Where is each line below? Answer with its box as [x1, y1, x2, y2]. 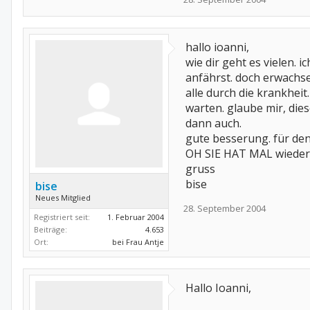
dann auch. [185, 116, 241, 131]
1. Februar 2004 [107, 212, 164, 222]
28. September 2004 [183, 202, 266, 215]
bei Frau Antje [112, 237, 164, 247]
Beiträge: [34, 224, 67, 235]
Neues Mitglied [35, 192, 91, 203]
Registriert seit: [34, 212, 90, 222]
